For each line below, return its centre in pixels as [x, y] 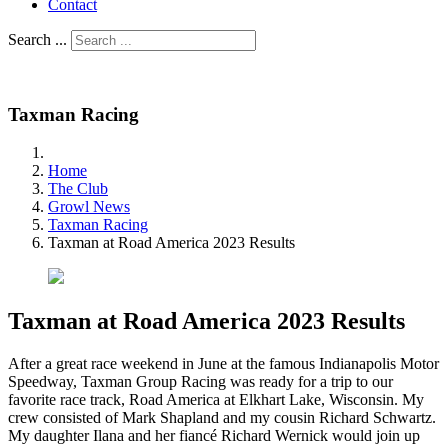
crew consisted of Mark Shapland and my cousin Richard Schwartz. [222, 418]
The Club [78, 189]
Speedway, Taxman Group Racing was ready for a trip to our [200, 382]
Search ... [37, 39]
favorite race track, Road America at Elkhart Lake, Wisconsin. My [216, 400]
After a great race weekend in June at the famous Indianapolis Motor [223, 364]
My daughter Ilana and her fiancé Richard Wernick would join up [214, 436]
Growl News [89, 207]
